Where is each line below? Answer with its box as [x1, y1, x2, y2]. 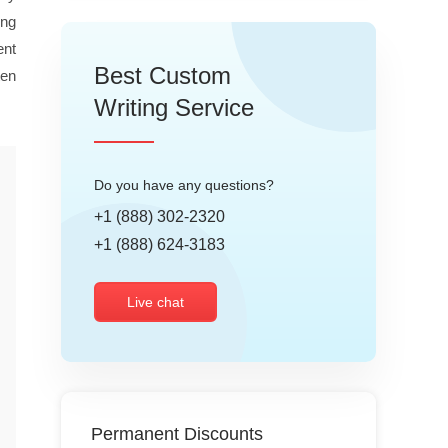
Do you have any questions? [94, 177, 274, 193]
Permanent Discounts [91, 424, 263, 444]
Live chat [127, 294, 184, 310]
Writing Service [94, 94, 254, 121]
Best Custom [94, 62, 231, 89]
